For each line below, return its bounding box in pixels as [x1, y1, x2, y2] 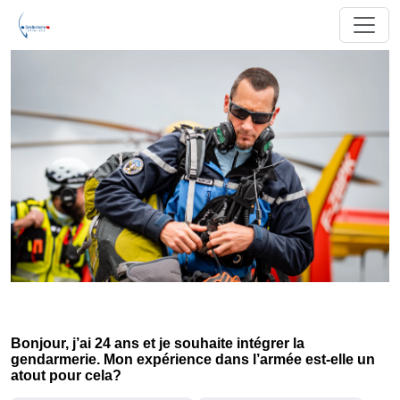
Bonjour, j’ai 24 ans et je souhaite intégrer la [11, 336, 304, 351]
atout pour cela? [11, 368, 121, 383]
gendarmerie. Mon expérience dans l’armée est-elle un [11, 352, 375, 367]
